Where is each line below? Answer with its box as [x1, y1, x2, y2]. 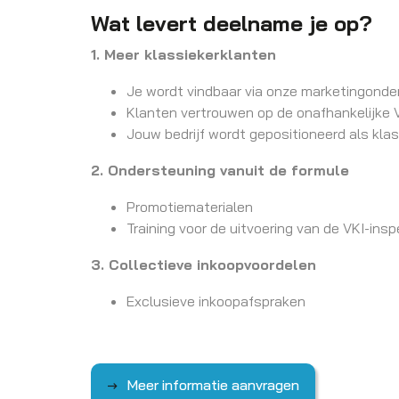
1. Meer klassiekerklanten [91, 45, 276, 64]
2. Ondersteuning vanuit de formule [91, 161, 349, 180]
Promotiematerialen [126, 198, 253, 216]
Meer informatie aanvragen [126, 375, 299, 394]
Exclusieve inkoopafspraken [126, 292, 305, 311]
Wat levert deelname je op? [91, 10, 372, 37]
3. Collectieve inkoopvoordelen [91, 256, 316, 274]
